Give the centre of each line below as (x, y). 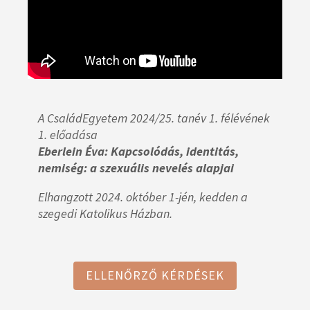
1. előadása (68, 134)
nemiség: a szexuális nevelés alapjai (139, 167)
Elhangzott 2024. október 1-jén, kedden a (143, 197)
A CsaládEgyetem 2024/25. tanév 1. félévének (154, 118)
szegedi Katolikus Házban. (105, 213)
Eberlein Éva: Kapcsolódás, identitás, (138, 151)
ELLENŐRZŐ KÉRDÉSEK (155, 275)
